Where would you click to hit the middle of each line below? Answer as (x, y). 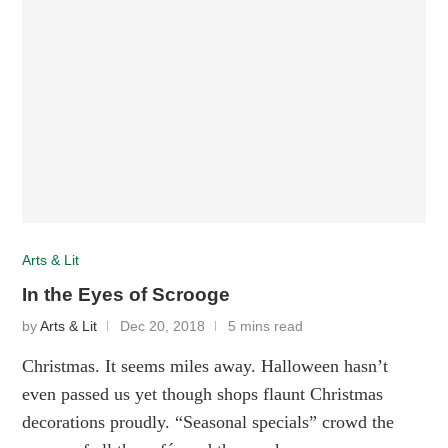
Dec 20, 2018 (163, 326)
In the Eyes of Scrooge (126, 294)
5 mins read (266, 326)
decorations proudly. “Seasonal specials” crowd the (208, 421)
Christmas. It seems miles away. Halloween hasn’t (205, 365)
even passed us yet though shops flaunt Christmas (203, 393)
